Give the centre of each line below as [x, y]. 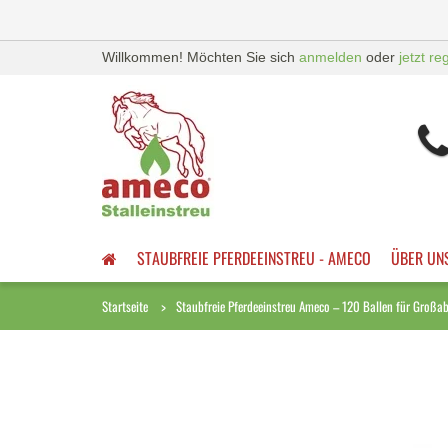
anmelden [330, 57]
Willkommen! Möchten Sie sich [200, 57]
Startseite [125, 306]
